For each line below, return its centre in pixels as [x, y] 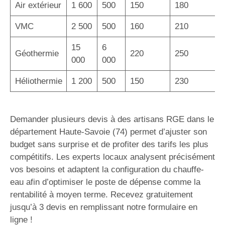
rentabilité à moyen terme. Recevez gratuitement [101, 195]
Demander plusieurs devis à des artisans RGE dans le [112, 119]
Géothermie [37, 53]
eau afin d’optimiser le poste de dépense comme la [105, 182]
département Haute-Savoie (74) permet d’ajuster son [108, 132]
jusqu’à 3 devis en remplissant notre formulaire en [104, 207]
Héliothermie [38, 81]
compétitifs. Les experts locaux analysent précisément [113, 157]
